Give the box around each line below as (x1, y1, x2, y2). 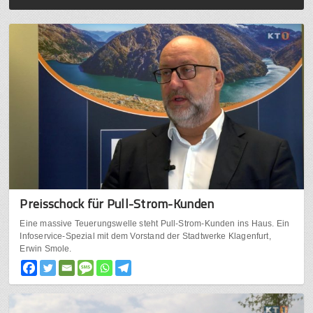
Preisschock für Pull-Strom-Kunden (20, 194, 214, 214)
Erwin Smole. (20, 244, 72, 254)
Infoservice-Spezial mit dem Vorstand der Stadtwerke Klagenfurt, (20, 231, 271, 242)
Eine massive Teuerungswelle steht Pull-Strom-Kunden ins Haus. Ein (20, 219, 290, 229)
